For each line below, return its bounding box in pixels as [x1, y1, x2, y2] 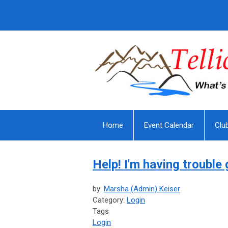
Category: [93, 195, 127, 205]
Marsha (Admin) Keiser [104, 184, 180, 194]
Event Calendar [144, 121, 194, 130]
